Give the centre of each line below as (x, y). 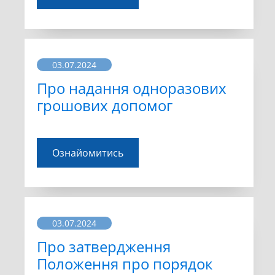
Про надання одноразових (132, 88)
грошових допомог (105, 105)
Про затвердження (104, 246)
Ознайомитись (88, 153)
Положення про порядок (125, 263)
